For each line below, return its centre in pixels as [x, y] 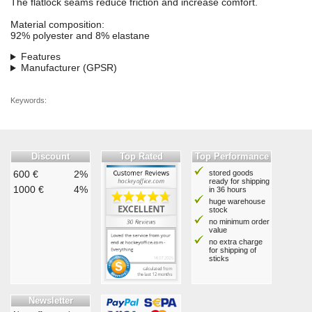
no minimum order [239, 222]
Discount [50, 157]
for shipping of [233, 250]
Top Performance [232, 157]
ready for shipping [239, 181]
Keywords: [29, 101]
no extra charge [236, 242]
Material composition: [57, 25]
